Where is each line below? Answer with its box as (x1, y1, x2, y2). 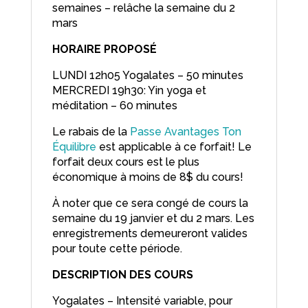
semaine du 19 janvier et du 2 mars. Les (52, 212, 254, 225)
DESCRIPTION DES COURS (52, 268, 193, 282)
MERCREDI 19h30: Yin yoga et (52, 84, 206, 98)
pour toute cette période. (52, 242, 182, 256)
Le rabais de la (52, 125, 130, 139)
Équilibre (52, 140, 96, 154)
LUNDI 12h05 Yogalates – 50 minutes (52, 69, 243, 82)
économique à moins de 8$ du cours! (52, 170, 243, 184)
